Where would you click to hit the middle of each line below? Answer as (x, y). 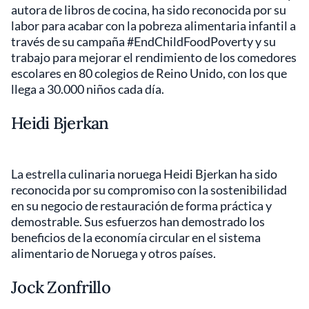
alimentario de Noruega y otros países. (113, 253)
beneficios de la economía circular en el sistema (136, 237)
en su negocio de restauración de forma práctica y (141, 206)
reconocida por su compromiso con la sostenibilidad (149, 190)
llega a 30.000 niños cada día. (88, 89)
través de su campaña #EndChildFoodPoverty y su (143, 41)
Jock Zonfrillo (61, 287)
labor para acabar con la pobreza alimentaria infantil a (153, 26)
